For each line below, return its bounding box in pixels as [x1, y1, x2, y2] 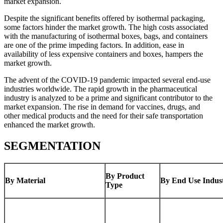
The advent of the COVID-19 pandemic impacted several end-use [4, 76, 211, 85]
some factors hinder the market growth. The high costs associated [4, 23, 208, 32]
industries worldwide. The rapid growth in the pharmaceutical [4, 85, 197, 94]
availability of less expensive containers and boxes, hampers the [4, 50, 203, 59]
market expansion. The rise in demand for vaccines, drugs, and [4, 103, 200, 111]
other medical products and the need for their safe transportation [4, 111, 203, 120]
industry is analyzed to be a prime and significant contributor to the [4, 94, 213, 103]
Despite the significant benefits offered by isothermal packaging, [4, 14, 205, 23]
